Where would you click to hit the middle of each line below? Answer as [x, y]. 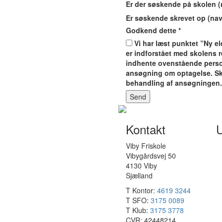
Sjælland [139, 176]
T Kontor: [141, 191]
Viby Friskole [146, 146]
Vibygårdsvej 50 [151, 156]
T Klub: [138, 210]
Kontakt [146, 129]
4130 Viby [141, 166]
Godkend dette [152, 30]
